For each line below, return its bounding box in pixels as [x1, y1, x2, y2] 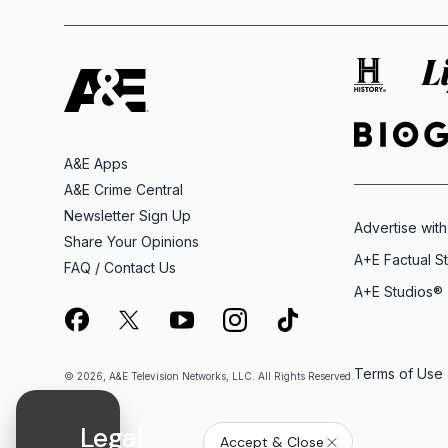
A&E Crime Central [64, 181, 183, 199]
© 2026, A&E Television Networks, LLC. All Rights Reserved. [64, 370, 354, 383]
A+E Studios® [354, 283, 443, 301]
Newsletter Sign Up [64, 207, 191, 225]
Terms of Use [354, 365, 443, 383]
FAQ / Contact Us [64, 259, 176, 277]
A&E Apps [64, 155, 128, 173]
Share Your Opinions [64, 233, 199, 251]
